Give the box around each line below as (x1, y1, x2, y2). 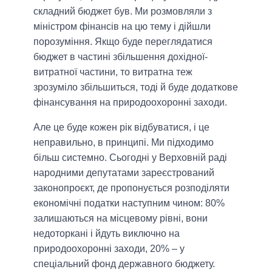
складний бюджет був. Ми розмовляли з (33, 5, 212, 16)
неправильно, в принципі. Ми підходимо (33, 137, 214, 148)
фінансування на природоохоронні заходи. (33, 97, 227, 107)
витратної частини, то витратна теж (33, 66, 192, 77)
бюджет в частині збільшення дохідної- (33, 51, 208, 62)
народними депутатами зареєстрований (33, 167, 214, 178)
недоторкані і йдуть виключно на (33, 228, 180, 239)
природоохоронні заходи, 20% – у (33, 243, 185, 254)
